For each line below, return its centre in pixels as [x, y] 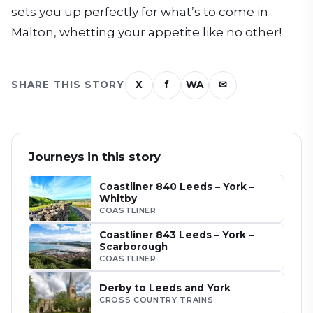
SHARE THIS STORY [68, 85]
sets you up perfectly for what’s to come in [140, 12]
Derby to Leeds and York [165, 287]
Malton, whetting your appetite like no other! [146, 32]
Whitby [118, 198]
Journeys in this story [95, 156]
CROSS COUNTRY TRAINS [156, 299]
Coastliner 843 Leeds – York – [176, 234]
